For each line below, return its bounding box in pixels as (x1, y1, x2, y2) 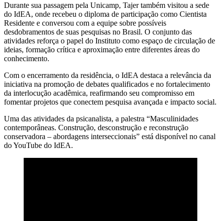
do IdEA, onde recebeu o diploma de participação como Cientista (4, 9, 207, 18)
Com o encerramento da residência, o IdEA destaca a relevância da (4, 71, 211, 79)
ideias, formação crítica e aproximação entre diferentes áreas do (4, 45, 200, 54)
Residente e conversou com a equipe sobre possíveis (4, 18, 166, 27)
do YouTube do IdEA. (4, 141, 73, 149)
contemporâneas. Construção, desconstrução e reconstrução (4, 123, 188, 132)
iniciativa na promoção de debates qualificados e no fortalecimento (4, 79, 210, 88)
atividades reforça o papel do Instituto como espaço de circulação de (4, 36, 215, 45)
